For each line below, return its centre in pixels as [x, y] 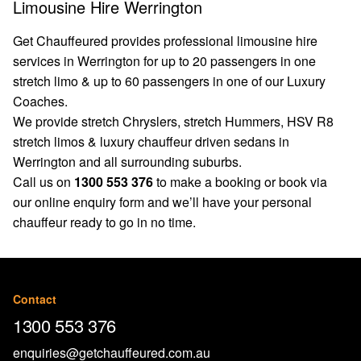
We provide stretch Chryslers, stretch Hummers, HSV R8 [173, 121]
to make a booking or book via [240, 182]
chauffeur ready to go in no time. [104, 222]
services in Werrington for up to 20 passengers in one [164, 61]
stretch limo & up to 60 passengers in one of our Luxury [169, 81]
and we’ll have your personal [228, 202]
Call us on [44, 182]
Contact [35, 299]
